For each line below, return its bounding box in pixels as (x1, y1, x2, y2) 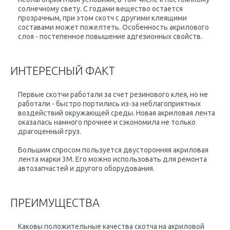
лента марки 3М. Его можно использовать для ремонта (18, 155, 207, 163)
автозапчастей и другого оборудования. (18, 164, 155, 172)
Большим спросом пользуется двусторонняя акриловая (18, 146, 208, 154)
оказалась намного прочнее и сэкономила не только (18, 118, 196, 126)
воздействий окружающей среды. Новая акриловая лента (18, 109, 215, 117)
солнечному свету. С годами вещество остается (18, 5, 183, 13)
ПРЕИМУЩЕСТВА (10, 196, 100, 209)
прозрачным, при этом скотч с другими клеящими (18, 14, 187, 22)
